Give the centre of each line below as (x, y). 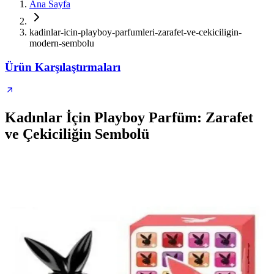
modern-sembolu (62, 43)
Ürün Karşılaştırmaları (63, 67)
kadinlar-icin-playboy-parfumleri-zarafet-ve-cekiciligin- (135, 32)
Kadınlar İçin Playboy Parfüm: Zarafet (129, 118)
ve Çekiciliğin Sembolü (77, 134)
